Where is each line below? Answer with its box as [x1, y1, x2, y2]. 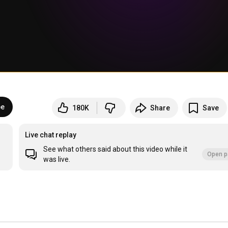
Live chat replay [25, 131, 77, 139]
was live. [43, 155, 71, 164]
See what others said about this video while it [43, 145, 188, 154]
